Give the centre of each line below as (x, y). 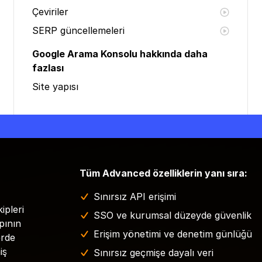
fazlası (48, 68)
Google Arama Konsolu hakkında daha (120, 54)
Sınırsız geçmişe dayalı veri (154, 253)
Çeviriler (50, 12)
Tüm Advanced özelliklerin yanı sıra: (163, 173)
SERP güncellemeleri (78, 30)
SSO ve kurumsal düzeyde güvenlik (173, 215)
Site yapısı (55, 87)
